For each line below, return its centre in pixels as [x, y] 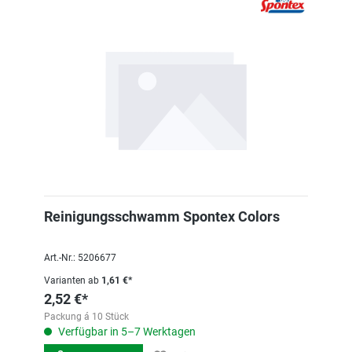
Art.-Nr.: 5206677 [80, 258]
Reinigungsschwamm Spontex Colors [162, 216]
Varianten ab [71, 280]
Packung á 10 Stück [86, 317]
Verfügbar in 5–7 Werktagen [126, 332]
